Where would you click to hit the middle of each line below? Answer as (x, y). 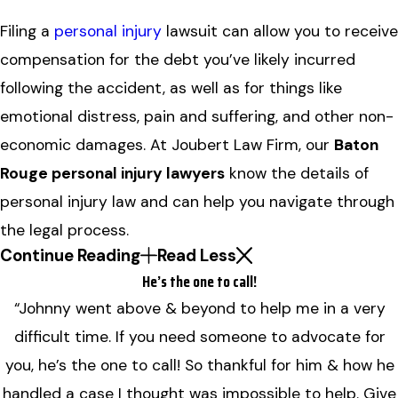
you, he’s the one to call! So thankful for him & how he (199, 365)
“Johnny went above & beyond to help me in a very (199, 308)
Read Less (196, 255)
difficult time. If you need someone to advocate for (199, 336)
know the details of (297, 173)
